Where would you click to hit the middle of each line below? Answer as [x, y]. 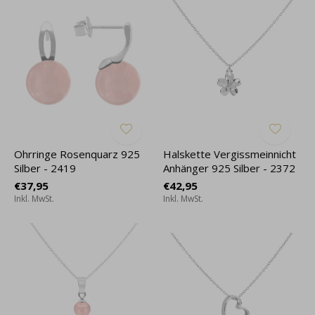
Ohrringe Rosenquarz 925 [77, 154]
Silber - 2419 [45, 168]
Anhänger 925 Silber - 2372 [229, 168]
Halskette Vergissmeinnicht [229, 154]
